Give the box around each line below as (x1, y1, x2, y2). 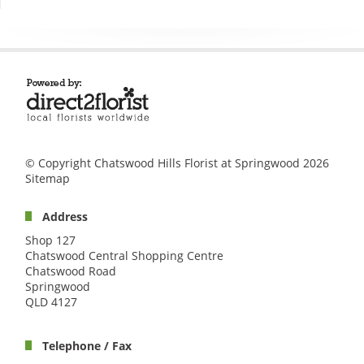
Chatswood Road (25, 263, 116, 279)
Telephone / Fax (41, 337, 132, 353)
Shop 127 (25, 232, 76, 249)
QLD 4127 (25, 294, 77, 310)
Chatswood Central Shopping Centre (25, 248, 223, 264)
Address (41, 208, 88, 224)
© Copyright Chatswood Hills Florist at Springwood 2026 (25, 155, 329, 171)
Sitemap (25, 171, 70, 187)
